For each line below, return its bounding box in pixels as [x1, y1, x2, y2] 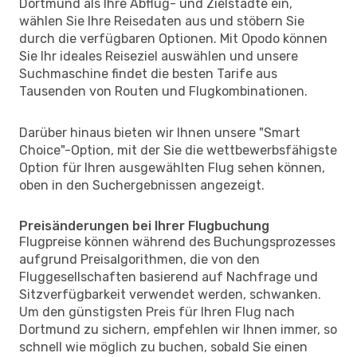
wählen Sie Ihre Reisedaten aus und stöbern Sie [19, 13, 304, 29]
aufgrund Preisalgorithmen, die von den [19, 251, 260, 267]
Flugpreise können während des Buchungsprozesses [19, 233, 335, 249]
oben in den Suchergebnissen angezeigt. [19, 177, 265, 193]
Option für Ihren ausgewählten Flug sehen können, [19, 159, 325, 175]
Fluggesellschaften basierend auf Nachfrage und [19, 269, 318, 284]
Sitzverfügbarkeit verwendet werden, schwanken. [19, 286, 321, 302]
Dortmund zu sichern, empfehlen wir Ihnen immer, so [19, 321, 337, 337]
